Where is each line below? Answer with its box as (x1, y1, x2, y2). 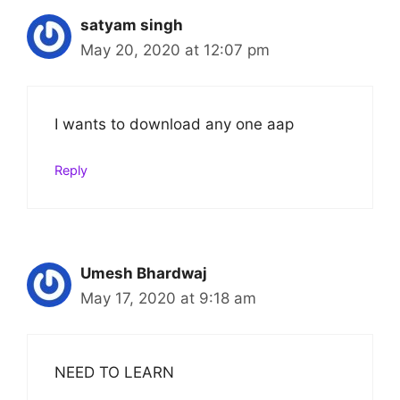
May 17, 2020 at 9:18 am (80, 288, 256, 307)
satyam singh (80, 15, 183, 34)
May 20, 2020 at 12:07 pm (80, 40, 270, 59)
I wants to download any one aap (54, 115, 294, 134)
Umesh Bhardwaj (80, 263, 207, 282)
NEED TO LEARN (54, 363, 174, 382)
